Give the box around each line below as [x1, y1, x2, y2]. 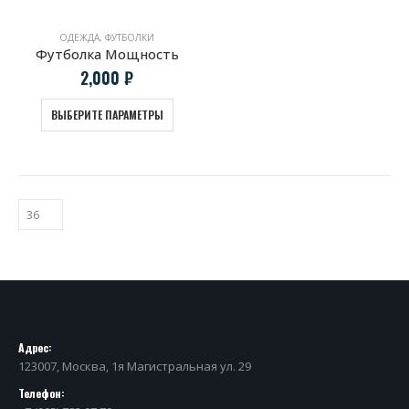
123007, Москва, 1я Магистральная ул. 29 [18, 358, 251, 375]
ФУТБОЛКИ [105, 31, 154, 44]
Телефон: [18, 385, 65, 402]
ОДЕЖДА [59, 31, 100, 44]
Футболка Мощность [35, 45, 179, 63]
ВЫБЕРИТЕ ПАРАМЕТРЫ [50, 107, 163, 123]
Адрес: [18, 340, 52, 356]
